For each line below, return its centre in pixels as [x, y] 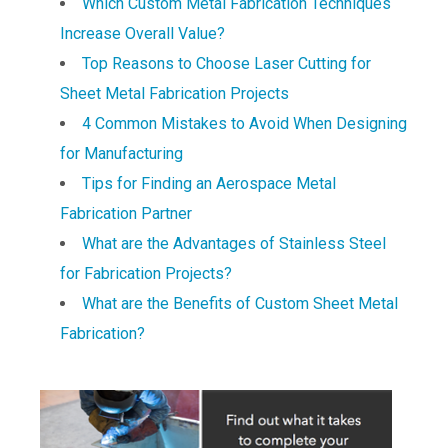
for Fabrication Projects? [146, 274]
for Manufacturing [121, 154]
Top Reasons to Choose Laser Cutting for [226, 64]
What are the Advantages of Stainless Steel [234, 244]
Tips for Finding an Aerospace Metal [209, 184]
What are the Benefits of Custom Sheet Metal [240, 304]
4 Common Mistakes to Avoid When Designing [244, 124]
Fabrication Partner [126, 214]
